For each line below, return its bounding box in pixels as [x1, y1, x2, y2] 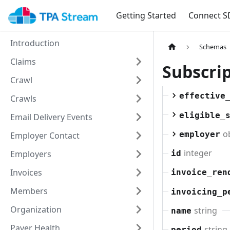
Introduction [10, 37, 60, 49]
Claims [10, 56, 36, 67]
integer [183, 147, 212, 159]
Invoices [10, 167, 42, 178]
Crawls [10, 93, 36, 104]
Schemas [199, 42, 227, 52]
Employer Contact [10, 130, 80, 141]
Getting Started [116, 10, 176, 21]
